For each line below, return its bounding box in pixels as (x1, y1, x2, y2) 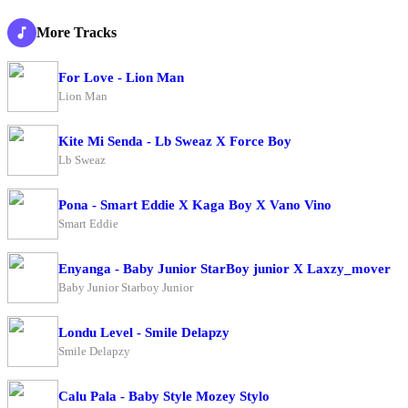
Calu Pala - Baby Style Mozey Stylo (58, 388, 270, 403)
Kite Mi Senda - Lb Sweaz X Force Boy (58, 133, 291, 148)
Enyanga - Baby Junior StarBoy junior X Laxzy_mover (58, 260, 391, 276)
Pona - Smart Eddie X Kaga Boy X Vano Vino (58, 197, 331, 212)
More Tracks (36, 25, 117, 41)
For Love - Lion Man (58, 69, 184, 85)
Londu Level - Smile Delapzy (58, 324, 229, 340)
